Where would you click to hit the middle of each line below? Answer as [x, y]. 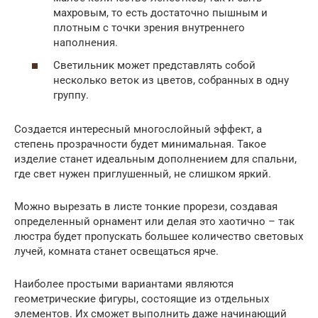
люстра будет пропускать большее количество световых [159, 236]
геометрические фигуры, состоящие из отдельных [142, 298]
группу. [71, 95]
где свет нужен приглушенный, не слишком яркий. [143, 174]
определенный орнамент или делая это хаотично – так [154, 221]
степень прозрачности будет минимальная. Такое [140, 144]
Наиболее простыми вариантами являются [124, 284]
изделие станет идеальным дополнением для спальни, [155, 159]
